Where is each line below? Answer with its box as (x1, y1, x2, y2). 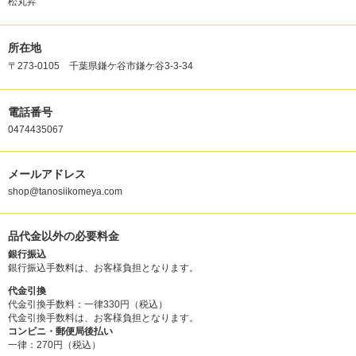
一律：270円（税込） (8, 339, 101, 350)
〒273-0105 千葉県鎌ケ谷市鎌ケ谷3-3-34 (8, 60, 193, 72)
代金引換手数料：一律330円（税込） (8, 298, 168, 310)
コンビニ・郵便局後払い (8, 325, 113, 337)
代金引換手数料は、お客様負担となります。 (8, 311, 199, 323)
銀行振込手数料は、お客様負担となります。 (8, 261, 199, 273)
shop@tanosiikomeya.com (8, 185, 122, 197)
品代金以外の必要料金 (8, 229, 119, 242)
